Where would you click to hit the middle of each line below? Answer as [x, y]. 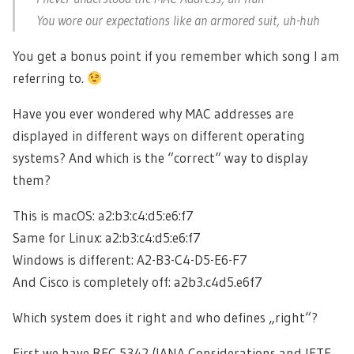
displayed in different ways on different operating [159, 135]
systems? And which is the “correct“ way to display [160, 157]
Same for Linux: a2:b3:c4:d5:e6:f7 [107, 237]
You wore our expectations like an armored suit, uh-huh [178, 20]
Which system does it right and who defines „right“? [165, 317]
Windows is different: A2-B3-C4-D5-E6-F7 [130, 259]
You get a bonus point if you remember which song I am [176, 55]
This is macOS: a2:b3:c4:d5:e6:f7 [103, 215]
